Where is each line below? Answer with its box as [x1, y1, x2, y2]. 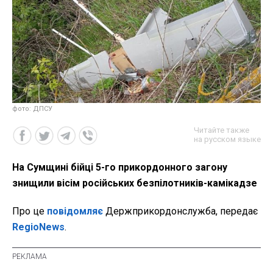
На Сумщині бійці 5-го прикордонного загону [12, 161, 227, 174]
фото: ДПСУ [12, 105, 52, 113]
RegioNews [12, 221, 65, 233]
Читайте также [194, 126, 249, 135]
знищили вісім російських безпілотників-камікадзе [12, 177, 257, 190]
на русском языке [194, 135, 261, 144]
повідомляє [47, 205, 103, 218]
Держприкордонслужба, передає [103, 205, 258, 218]
